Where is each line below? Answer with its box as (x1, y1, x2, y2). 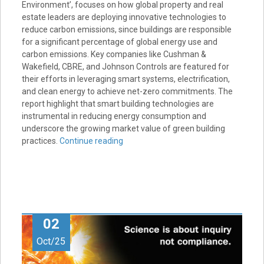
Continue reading (59, 136, 123, 146)
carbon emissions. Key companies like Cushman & (21, 49, 206, 59)
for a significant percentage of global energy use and (21, 37, 217, 47)
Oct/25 (37, 235, 66, 247)
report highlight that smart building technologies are (21, 98, 214, 108)
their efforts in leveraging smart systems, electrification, (21, 74, 230, 84)
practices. (21, 136, 60, 146)
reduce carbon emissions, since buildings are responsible (21, 24, 232, 34)
